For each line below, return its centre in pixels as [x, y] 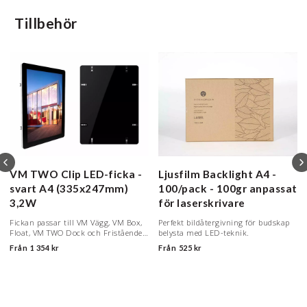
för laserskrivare [202, 202]
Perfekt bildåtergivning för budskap [224, 223]
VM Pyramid [32, 243]
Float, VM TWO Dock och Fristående [76, 233]
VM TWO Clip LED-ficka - [76, 174]
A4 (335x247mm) [82, 188]
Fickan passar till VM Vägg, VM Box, [76, 223]
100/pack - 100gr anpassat [228, 188]
